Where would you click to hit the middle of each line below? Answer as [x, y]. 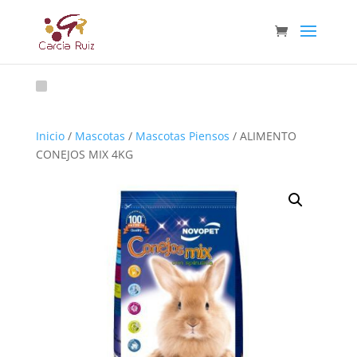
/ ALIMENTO [263, 136]
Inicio [50, 136]
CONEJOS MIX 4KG [84, 154]
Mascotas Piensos [182, 136]
